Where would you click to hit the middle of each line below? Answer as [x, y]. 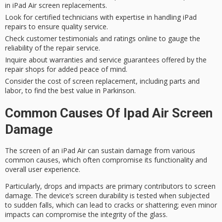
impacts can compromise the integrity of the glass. [86, 215]
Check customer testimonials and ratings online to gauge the [103, 38]
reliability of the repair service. [53, 48]
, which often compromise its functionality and [133, 160]
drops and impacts [74, 186]
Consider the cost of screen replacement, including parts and [102, 81]
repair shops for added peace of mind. [66, 69]
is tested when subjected [169, 196]
